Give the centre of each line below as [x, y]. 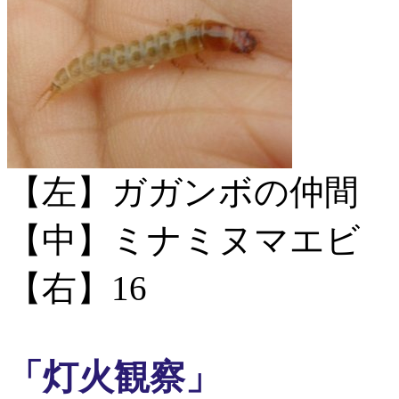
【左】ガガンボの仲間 [183, 192]
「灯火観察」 [114, 377]
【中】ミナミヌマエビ [184, 240]
